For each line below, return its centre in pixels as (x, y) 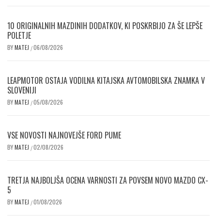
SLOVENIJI (22, 90)
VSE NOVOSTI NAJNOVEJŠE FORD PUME (64, 135)
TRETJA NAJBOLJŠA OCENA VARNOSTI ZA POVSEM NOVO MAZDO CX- (108, 180)
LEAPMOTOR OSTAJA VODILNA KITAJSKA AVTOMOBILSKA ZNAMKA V (106, 81)
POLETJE (19, 36)
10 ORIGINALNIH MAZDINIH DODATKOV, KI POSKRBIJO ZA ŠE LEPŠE (105, 26)
